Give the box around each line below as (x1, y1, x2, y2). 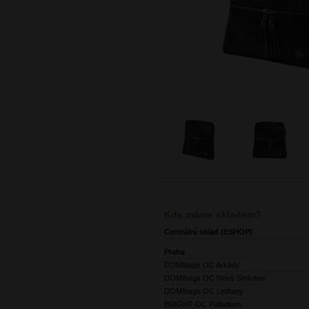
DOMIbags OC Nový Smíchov (164, 274, 266, 283)
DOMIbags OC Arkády (164, 261, 240, 270)
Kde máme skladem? (164, 209, 261, 221)
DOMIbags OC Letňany (164, 287, 243, 296)
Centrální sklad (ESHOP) (164, 228, 252, 237)
